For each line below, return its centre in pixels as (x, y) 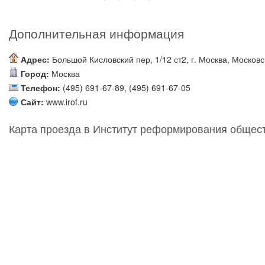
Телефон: (41, 88)
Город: (35, 73)
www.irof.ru (67, 102)
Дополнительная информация (96, 34)
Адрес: (35, 59)
